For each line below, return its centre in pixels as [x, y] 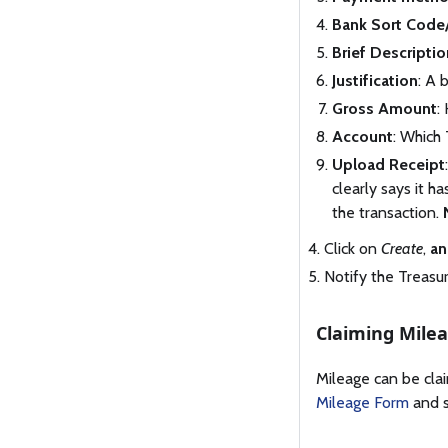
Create [402, 248]
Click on [352, 248]
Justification [375, 80]
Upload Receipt [388, 164]
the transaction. [387, 212]
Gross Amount [384, 108]
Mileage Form [362, 402]
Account [362, 136]
